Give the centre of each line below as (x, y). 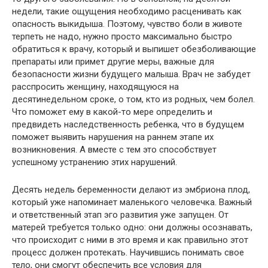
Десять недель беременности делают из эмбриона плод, (131, 190)
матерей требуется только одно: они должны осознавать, (132, 227)
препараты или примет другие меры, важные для (113, 62)
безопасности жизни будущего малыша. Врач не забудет (131, 74)
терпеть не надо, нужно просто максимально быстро (122, 36)
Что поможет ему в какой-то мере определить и (112, 112)
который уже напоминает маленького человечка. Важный (132, 202)
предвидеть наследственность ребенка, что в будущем (128, 124)
